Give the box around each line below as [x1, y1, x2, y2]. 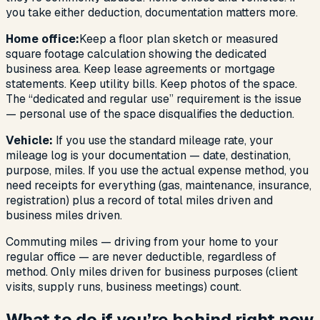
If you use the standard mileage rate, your [53, 133, 274, 149]
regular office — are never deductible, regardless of [6, 249, 276, 265]
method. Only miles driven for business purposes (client [6, 264, 298, 280]
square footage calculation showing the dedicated [6, 46, 266, 62]
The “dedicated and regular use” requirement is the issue [6, 91, 301, 107]
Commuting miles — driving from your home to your [6, 234, 279, 250]
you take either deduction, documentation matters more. [6, 5, 298, 21]
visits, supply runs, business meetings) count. [6, 279, 241, 295]
